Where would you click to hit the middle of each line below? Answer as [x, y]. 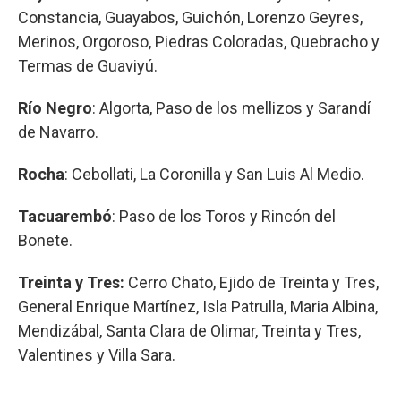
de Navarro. [58, 132]
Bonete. [45, 240]
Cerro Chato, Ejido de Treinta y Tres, [253, 282]
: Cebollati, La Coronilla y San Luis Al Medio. [214, 174]
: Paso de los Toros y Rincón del [224, 216]
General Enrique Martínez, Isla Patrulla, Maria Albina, [198, 306]
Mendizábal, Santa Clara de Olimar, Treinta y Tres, [189, 330]
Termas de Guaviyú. [88, 65]
